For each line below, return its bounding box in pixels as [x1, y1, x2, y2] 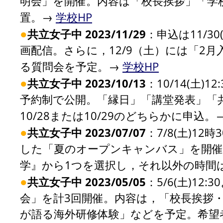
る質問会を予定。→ [20, 59, 122, 74]
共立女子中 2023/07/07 [27, 125, 146, 140]
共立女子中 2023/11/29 [27, 26, 146, 41]
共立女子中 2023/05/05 [27, 174, 146, 189]
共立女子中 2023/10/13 [27, 76, 146, 91]
